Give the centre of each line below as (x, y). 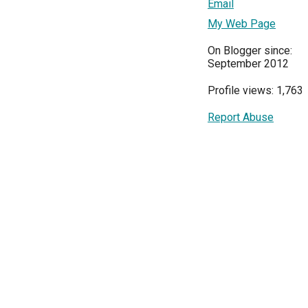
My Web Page (242, 24)
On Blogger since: (250, 51)
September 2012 (248, 64)
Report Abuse (241, 117)
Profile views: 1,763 (255, 90)
